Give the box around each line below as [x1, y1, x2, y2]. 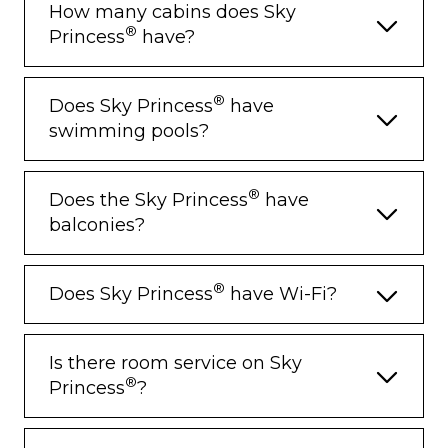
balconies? [49, 214, 145, 237]
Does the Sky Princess [49, 189, 248, 212]
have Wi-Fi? [225, 283, 337, 306]
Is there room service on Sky [49, 352, 302, 375]
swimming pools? [49, 120, 209, 143]
